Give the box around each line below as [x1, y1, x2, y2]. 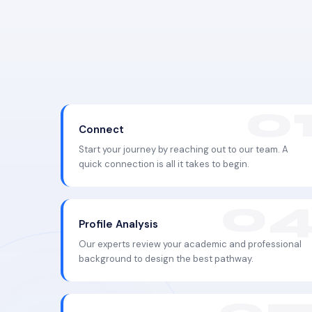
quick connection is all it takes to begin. [79, 158, 249, 170]
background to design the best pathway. [79, 253, 253, 265]
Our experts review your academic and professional [79, 238, 302, 250]
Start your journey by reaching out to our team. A [79, 143, 288, 155]
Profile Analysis [79, 217, 158, 231]
